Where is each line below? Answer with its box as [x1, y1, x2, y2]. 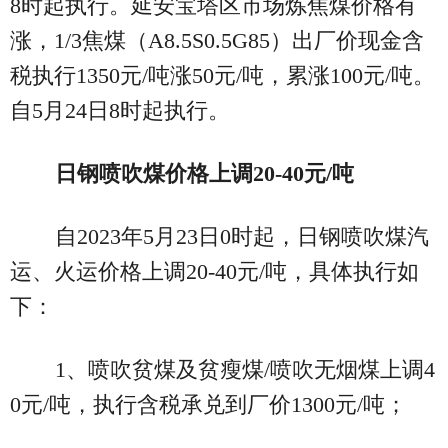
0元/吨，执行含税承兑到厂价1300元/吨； [10, 392, 407, 418]
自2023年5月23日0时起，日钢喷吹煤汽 [54, 224, 429, 250]
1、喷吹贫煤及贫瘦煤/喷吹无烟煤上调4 [54, 357, 435, 383]
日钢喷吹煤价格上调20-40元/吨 [54, 161, 354, 187]
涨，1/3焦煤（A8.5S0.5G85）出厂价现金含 [10, 28, 424, 54]
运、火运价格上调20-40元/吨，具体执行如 [10, 259, 419, 285]
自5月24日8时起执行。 [10, 98, 230, 124]
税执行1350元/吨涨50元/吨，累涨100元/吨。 [10, 63, 435, 89]
